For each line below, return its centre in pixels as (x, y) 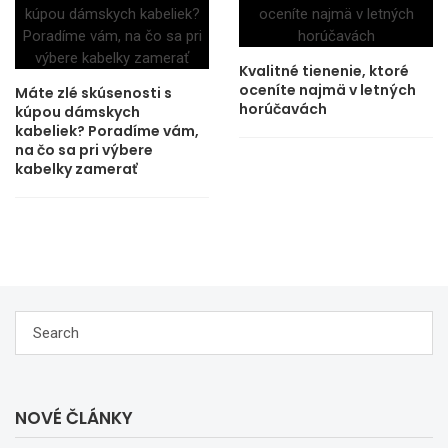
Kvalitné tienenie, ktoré (324, 71)
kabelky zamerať (76, 169)
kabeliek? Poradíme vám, (107, 131)
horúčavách (283, 109)
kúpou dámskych (77, 112)
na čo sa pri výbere (84, 150)
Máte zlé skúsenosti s (93, 93)
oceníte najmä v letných (327, 90)
